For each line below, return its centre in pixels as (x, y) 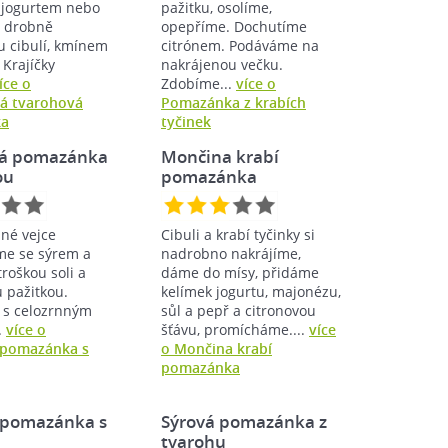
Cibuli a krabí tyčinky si (238, 234)
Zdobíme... (198, 83)
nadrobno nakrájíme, (231, 253)
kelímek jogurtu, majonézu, (251, 291)
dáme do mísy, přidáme (240, 272)
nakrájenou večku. (222, 64)
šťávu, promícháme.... (235, 329)
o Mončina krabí (216, 348)
